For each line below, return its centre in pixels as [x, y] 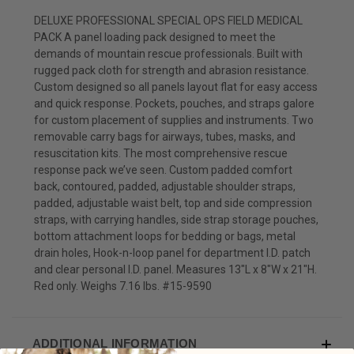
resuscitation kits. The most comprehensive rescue [161, 153]
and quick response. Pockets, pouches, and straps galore [174, 103]
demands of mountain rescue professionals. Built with [168, 53]
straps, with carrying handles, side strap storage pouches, [176, 219]
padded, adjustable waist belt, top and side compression [173, 203]
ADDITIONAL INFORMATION [115, 343]
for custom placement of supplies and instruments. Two [174, 120]
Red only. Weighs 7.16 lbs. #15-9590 [123, 286]
